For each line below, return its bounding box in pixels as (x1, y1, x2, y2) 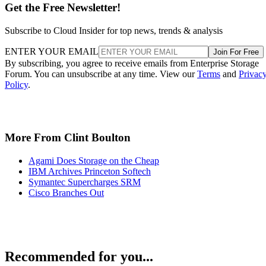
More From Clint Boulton (5, 131, 131, 144)
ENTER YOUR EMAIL (5, 46, 99, 57)
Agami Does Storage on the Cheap (28, 155, 159, 166)
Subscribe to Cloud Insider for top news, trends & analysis (5, 26, 223, 36)
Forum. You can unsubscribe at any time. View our (5, 69, 197, 80)
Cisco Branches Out (28, 187, 104, 198)
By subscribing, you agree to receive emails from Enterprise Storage (5, 58, 259, 69)
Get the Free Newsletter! (5, 1, 121, 14)
